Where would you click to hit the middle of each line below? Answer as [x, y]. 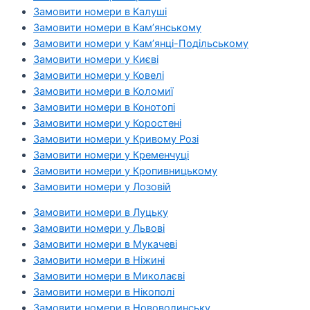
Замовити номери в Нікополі [104, 292]
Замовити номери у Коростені [107, 123]
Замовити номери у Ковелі [99, 75]
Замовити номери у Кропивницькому [125, 171]
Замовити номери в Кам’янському [117, 27]
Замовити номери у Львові [99, 229]
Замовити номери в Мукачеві [105, 245]
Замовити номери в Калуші [100, 11]
